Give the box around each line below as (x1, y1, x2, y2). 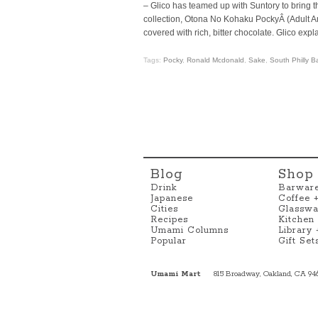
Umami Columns (150, 224, 229, 236)
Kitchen (278, 214, 314, 225)
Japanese (150, 192, 193, 204)
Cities (150, 203, 178, 214)
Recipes (150, 214, 188, 225)
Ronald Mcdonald (187, 56, 244, 65)
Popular (150, 235, 187, 246)
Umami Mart (150, 268, 201, 279)
